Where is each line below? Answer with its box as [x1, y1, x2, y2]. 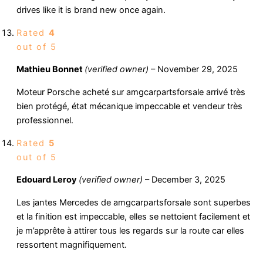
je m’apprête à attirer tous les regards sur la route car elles [16, 225, 244, 236]
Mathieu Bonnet [16, 64, 85, 75]
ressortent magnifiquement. [16, 239, 127, 250]
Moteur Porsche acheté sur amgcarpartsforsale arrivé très [16, 86, 245, 97]
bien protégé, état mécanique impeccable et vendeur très [16, 100, 242, 112]
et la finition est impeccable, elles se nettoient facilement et [16, 211, 250, 222]
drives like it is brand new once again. [16, 5, 166, 16]
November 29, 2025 [157, 64, 238, 75]
